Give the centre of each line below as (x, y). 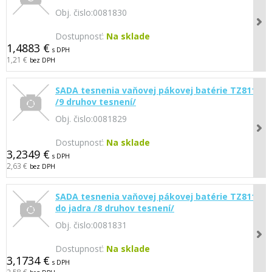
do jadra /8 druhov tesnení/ (115, 208)
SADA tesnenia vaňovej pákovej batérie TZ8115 (158, 90)
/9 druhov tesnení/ (96, 102)
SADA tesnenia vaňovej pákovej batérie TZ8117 (158, 196)
